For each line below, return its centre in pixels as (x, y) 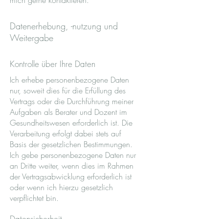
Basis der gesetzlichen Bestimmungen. (71, 144)
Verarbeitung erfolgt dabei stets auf (66, 133)
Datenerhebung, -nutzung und (64, 26)
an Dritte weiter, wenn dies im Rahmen (72, 166)
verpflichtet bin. (34, 198)
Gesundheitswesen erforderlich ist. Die (71, 123)
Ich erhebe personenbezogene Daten (69, 80)
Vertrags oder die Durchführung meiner (72, 101)
